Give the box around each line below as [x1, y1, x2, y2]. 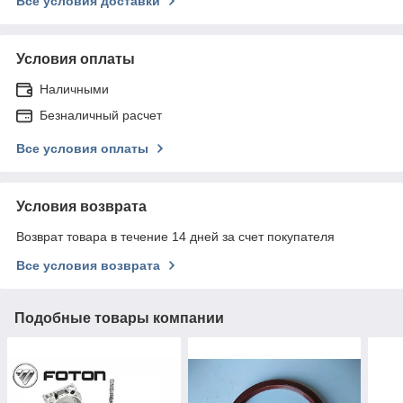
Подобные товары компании [14, 309, 224, 326]
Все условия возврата [16, 257, 160, 273]
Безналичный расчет [40, 107, 162, 122]
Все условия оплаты [16, 140, 148, 156]
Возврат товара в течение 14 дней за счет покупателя [16, 228, 335, 244]
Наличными [40, 81, 109, 96]
